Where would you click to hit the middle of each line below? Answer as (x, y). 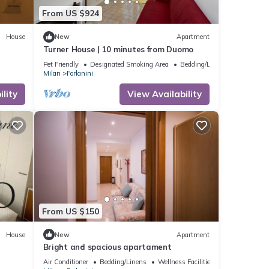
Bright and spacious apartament (107, 247)
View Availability (165, 94)
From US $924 (70, 14)
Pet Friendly (61, 64)
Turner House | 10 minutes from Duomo (118, 49)
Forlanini (80, 73)
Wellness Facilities (186, 262)
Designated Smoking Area (129, 64)
